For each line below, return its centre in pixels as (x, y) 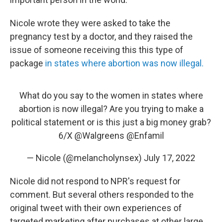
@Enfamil (145, 136)
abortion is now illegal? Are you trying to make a (111, 109)
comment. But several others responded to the (102, 194)
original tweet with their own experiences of (96, 208)
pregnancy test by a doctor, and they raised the (101, 36)
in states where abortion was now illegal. (124, 63)
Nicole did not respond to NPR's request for (95, 181)
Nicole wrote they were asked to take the (90, 23)
